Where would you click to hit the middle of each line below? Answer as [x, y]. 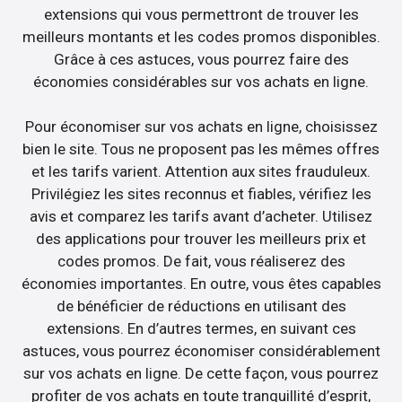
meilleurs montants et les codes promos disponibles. [201, 36]
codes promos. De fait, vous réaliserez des [201, 262]
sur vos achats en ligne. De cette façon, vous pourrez [201, 374]
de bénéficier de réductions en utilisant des [201, 306]
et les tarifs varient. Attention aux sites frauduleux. [201, 172]
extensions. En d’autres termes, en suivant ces [201, 329]
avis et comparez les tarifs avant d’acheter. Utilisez [201, 217]
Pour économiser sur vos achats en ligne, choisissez [201, 127]
